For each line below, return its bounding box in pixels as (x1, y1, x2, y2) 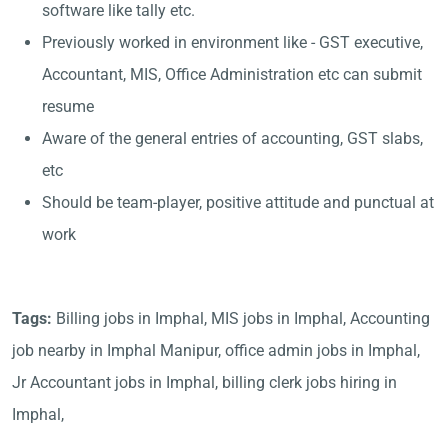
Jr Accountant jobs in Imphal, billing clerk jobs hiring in (12, 373, 397, 392)
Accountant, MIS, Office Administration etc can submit (42, 65, 422, 84)
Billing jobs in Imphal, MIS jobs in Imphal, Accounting (56, 309, 430, 328)
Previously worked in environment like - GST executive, (42, 33, 423, 52)
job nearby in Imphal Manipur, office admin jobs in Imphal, (12, 341, 420, 360)
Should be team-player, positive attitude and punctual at (42, 193, 434, 212)
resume (42, 97, 94, 116)
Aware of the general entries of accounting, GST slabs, (42, 129, 423, 148)
